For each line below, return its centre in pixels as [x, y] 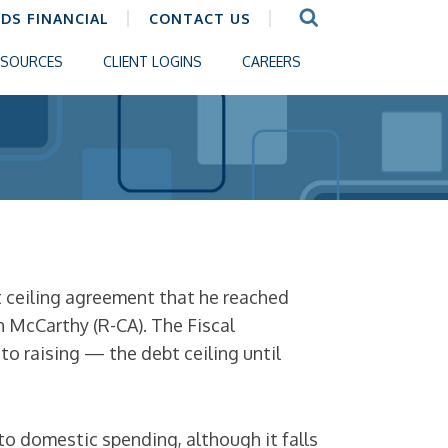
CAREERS [271, 61]
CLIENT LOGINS [152, 61]
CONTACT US [200, 18]
